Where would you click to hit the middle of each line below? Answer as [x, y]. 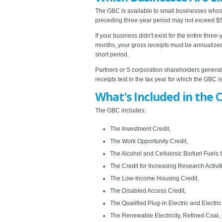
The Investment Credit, [140, 129]
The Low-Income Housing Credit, [154, 178]
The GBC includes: [120, 110]
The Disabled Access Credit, [148, 191]
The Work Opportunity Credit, [149, 141]
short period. [112, 54]
